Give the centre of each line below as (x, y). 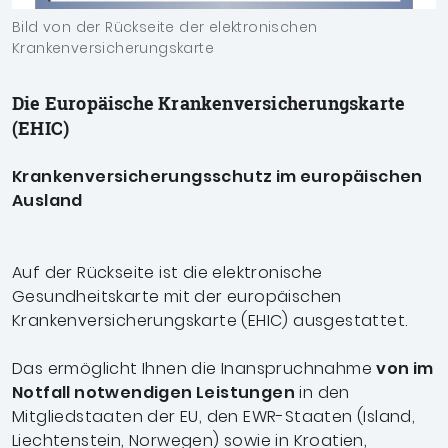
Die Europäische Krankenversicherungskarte (209, 103)
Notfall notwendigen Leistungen (153, 392)
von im (405, 368)
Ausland (47, 200)
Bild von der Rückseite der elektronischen (165, 27)
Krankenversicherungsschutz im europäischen (217, 176)
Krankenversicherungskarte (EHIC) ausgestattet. (212, 320)
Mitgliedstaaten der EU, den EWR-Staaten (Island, (214, 416)
